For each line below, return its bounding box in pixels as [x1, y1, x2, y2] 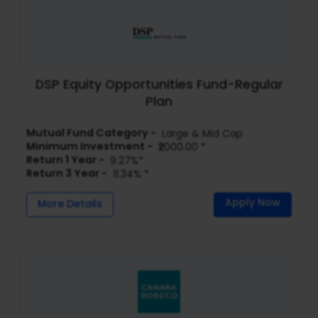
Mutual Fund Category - [26, 125, 157, 140]
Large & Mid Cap [156, 126, 243, 141]
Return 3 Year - [26, 165, 108, 180]
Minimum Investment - [26, 138, 153, 153]
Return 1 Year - [26, 152, 105, 167]
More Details [38, 196, 103, 211]
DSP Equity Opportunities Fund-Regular [35, 76, 283, 94]
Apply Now [224, 194, 280, 209]
